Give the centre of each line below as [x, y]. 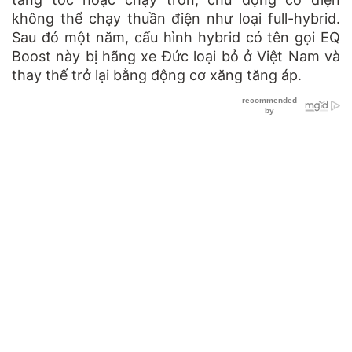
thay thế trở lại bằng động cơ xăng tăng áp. [157, 75]
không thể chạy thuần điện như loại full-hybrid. [176, 18]
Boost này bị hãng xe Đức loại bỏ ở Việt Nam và [176, 56]
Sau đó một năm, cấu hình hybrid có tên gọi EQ [176, 37]
